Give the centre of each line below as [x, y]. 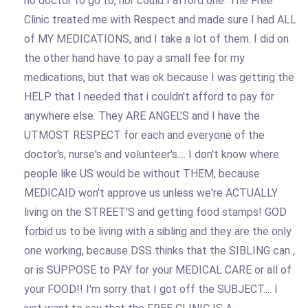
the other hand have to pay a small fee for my [134, 58]
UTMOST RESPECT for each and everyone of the [144, 135]
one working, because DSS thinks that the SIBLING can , [159, 250]
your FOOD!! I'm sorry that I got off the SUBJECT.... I [151, 289]
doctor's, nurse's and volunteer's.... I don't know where [152, 154]
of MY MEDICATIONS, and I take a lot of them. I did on [156, 38]
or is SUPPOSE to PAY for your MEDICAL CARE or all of [158, 269]
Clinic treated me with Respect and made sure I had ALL [160, 19]
